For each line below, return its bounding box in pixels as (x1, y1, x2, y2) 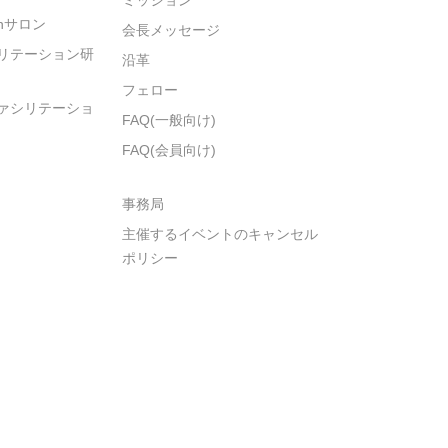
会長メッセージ (122, 21, 220, 38)
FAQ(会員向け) (122, 141, 216, 158)
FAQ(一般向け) (122, 111, 216, 128)
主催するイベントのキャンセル (122, 225, 318, 242)
